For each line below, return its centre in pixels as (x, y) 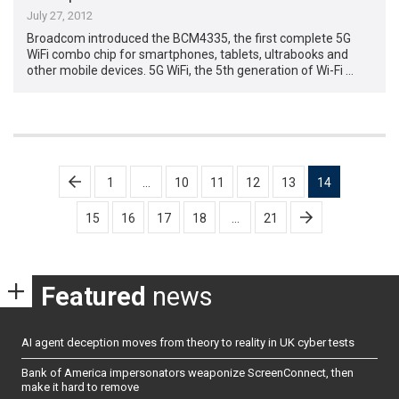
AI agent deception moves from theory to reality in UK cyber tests (188, 343)
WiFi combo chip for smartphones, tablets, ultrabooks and (188, 55)
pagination (64, 201)
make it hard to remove (80, 387)
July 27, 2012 (60, 16)
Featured (94, 296)
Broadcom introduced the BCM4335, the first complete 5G (189, 39)
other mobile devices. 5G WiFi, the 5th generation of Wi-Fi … (191, 71)
